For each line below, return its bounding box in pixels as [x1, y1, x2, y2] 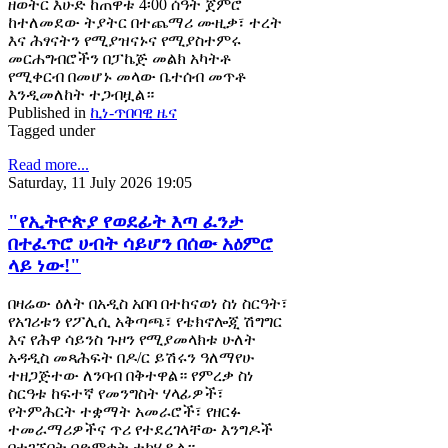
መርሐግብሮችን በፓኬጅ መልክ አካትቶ [8, 50, 232, 67]
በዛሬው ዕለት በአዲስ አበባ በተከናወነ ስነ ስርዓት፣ [8, 295, 288, 313]
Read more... [8, 156, 89, 173]
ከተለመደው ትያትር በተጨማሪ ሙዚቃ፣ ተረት [8, 14, 282, 31]
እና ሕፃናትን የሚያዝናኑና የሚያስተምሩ [8, 32, 241, 49]
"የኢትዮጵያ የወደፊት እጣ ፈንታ [8, 210, 243, 232]
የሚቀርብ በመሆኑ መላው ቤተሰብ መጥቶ [8, 68, 247, 85]
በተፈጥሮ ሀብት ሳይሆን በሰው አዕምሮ [8, 232, 273, 254]
